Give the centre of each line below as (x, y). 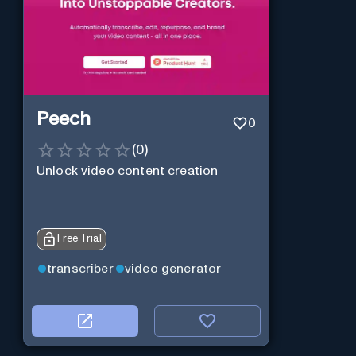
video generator (173, 268)
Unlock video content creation (127, 170)
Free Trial (79, 239)
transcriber (80, 268)
